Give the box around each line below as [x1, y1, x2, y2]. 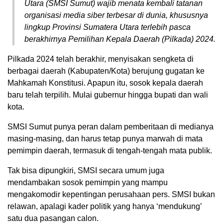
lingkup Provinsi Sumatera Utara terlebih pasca [24, 23, 191, 32]
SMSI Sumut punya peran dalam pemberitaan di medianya [7, 122, 214, 131]
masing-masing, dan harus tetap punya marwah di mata [7, 134, 203, 143]
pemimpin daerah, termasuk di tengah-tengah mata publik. [7, 146, 212, 155]
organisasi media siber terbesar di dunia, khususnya [24, 11, 208, 20]
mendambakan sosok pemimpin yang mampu [7, 178, 168, 187]
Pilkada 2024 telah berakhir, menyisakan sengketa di [7, 55, 194, 64]
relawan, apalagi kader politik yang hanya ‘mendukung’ [7, 202, 202, 211]
